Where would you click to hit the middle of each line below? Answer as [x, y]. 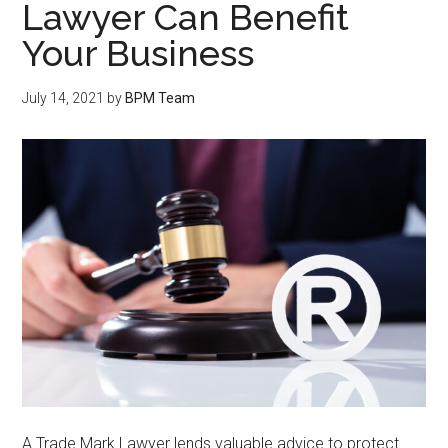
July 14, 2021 [63, 98]
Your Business [138, 53]
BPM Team [160, 98]
